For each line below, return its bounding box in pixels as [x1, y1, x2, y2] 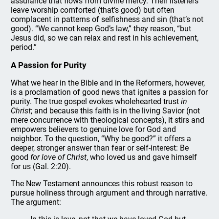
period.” [11, 43, 37, 52]
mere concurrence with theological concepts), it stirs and [11, 115, 205, 125]
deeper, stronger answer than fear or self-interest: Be [11, 143, 189, 153]
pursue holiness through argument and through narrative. [11, 188, 208, 197]
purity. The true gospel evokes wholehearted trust [11, 97, 181, 106]
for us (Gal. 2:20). [11, 162, 71, 171]
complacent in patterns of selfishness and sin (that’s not [11, 15, 204, 24]
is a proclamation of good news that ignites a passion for [11, 88, 208, 97]
